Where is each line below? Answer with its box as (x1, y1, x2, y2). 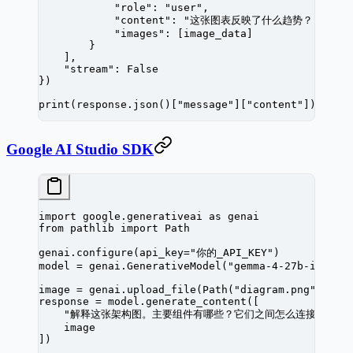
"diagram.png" (234, 283, 316, 295)
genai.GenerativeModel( (83, 259, 228, 272)
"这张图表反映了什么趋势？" (184, 13, 319, 26)
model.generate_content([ (102, 295, 259, 307)
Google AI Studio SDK (6, 141, 154, 158)
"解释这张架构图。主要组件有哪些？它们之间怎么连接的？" (39, 307, 343, 320)
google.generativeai (76, 210, 209, 222)
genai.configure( (39, 246, 139, 258)
